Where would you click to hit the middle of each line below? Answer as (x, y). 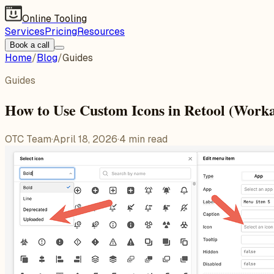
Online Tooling (54, 19)
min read (147, 139)
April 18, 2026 (85, 139)
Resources (101, 31)
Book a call (30, 45)
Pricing (61, 31)
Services (25, 31)
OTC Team (28, 139)
